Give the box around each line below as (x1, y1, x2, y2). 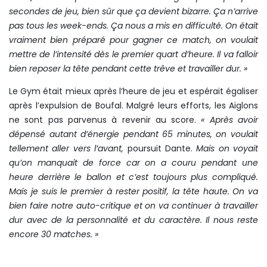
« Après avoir (201, 114, 259, 126)
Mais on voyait (192, 142, 258, 154)
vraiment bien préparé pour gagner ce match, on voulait (9, 34, 258, 46)
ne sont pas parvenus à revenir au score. (9, 114, 201, 126)
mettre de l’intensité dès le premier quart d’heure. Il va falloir (9, 48, 258, 60)
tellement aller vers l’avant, (9, 142, 128, 154)
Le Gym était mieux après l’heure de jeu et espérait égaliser (9, 85, 258, 97)
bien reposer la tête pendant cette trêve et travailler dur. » (9, 63, 247, 74)
